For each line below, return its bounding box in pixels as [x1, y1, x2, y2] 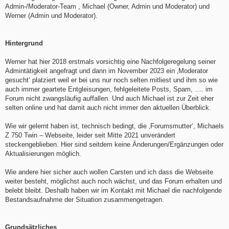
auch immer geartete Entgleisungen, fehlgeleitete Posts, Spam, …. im [5, 85, 213, 94]
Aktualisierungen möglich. [5, 150, 81, 158]
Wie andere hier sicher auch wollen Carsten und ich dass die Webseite [5, 168, 213, 176]
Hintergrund [5, 39, 43, 48]
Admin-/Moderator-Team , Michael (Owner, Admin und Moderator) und [5, 3, 210, 11]
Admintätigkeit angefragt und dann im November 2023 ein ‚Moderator [5, 67, 208, 75]
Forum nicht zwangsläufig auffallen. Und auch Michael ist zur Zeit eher [5, 95, 214, 103]
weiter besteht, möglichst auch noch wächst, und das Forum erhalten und [5, 177, 222, 186]
